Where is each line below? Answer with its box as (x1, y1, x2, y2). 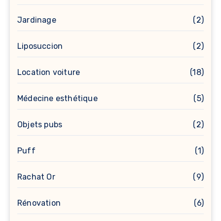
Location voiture (17, 67, 80, 77)
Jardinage (17, 15, 56, 25)
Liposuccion (17, 41, 63, 51)
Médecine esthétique (17, 93, 98, 103)
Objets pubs (17, 119, 63, 129)
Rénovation (17, 198, 61, 208)
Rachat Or (17, 172, 55, 182)
